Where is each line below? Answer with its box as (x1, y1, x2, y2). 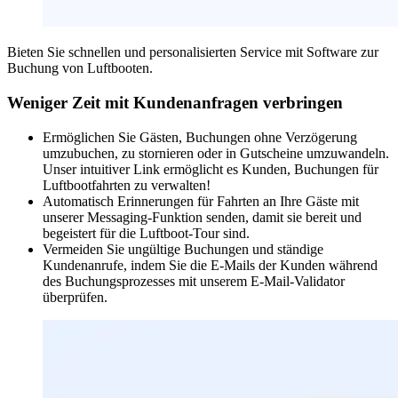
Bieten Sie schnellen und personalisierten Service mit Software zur (7, 44, 378, 60)
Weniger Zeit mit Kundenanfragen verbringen (7, 93, 343, 113)
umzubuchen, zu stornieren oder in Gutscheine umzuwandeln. (43, 145, 389, 161)
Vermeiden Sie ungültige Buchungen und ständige (43, 241, 323, 257)
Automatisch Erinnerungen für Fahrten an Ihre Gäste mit (43, 193, 359, 209)
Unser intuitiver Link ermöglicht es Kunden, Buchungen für (43, 161, 378, 177)
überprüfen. (43, 289, 107, 305)
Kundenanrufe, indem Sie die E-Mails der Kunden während (43, 257, 378, 273)
